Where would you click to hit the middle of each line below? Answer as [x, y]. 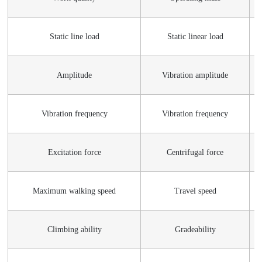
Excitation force [74, 152]
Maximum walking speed [75, 191]
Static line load [74, 36]
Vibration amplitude [195, 75]
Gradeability [195, 229]
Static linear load [195, 36]
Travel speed [195, 191]
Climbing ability [74, 229]
